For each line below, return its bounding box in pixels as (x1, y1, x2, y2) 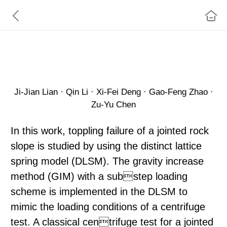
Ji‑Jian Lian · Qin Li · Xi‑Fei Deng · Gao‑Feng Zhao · (14, 87, 213, 97)
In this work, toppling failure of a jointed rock (11, 125, 209, 136)
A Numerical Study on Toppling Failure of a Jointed (11, 45, 206, 54)
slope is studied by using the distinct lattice (11, 140, 202, 152)
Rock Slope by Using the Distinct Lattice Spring (11, 54, 193, 63)
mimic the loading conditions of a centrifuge (11, 201, 205, 212)
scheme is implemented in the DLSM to (11, 185, 187, 197)
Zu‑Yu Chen (91, 99, 136, 109)
